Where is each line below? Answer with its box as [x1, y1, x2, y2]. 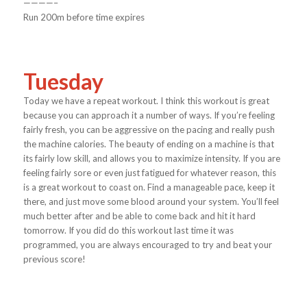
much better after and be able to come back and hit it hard [23, 210, 256, 221]
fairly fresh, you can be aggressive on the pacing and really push [23, 123, 275, 135]
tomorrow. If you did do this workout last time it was [23, 224, 234, 236]
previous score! [23, 253, 86, 265]
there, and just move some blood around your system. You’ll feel [23, 195, 279, 207]
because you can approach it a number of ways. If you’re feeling [23, 109, 275, 121]
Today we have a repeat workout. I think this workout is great [23, 95, 269, 106]
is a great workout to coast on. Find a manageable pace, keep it [23, 181, 275, 193]
